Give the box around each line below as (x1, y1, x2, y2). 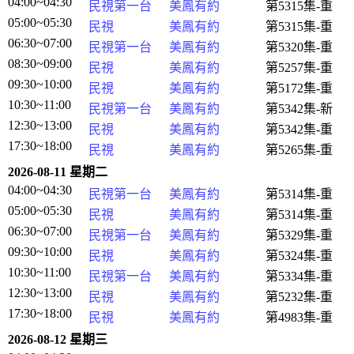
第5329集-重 (265, 228, 333, 242)
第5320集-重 (265, 40, 333, 54)
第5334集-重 (265, 269, 333, 283)
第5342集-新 (265, 102, 333, 115)
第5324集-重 (265, 249, 333, 262)
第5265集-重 (265, 143, 333, 156)
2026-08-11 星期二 (8, 165, 107, 179)
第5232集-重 (265, 290, 333, 303)
